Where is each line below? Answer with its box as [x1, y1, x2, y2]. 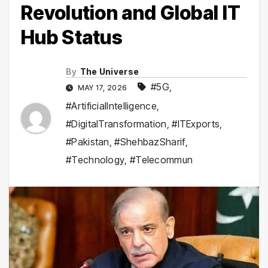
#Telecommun [129, 154, 193, 166]
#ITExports [172, 118, 220, 130]
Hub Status [21, 26, 123, 50]
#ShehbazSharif [114, 136, 185, 148]
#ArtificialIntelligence [66, 100, 157, 112]
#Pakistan [66, 136, 109, 148]
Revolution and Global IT [21, 1, 241, 25]
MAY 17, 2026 [75, 83, 129, 93]
